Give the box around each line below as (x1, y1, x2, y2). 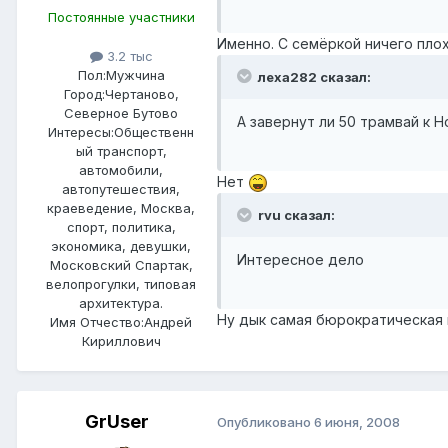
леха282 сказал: (255, 68, 371, 85)
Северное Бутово (64, 104, 178, 121)
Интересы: (48, 123, 114, 140)
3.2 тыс (102, 47, 153, 64)
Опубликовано (217, 414, 314, 431)
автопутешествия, (62, 180, 180, 197)
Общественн (114, 123, 194, 140)
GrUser (85, 410, 149, 432)
